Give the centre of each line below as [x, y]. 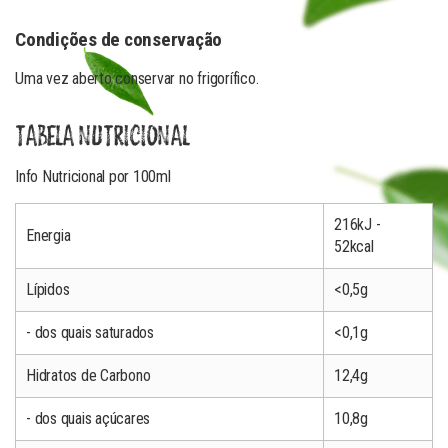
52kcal [354, 246]
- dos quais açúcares [88, 418]
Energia [48, 235]
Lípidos [48, 289]
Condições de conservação [119, 39]
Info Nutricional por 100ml [93, 176]
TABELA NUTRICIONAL [102, 137]
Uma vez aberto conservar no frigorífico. [137, 78]
